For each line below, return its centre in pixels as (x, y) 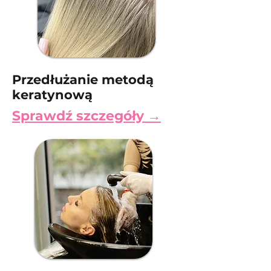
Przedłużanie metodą (83, 80)
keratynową (52, 95)
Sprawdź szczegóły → (87, 116)
